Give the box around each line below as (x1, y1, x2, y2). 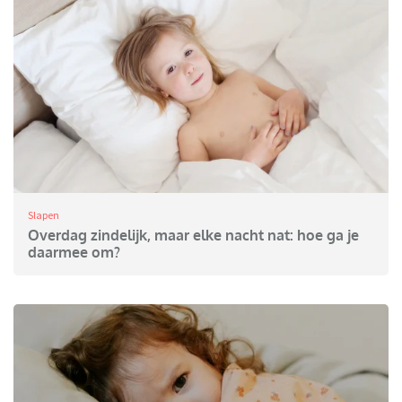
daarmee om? (28, 243, 120, 262)
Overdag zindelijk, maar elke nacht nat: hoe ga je (28, 226, 359, 245)
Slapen (28, 208, 59, 223)
